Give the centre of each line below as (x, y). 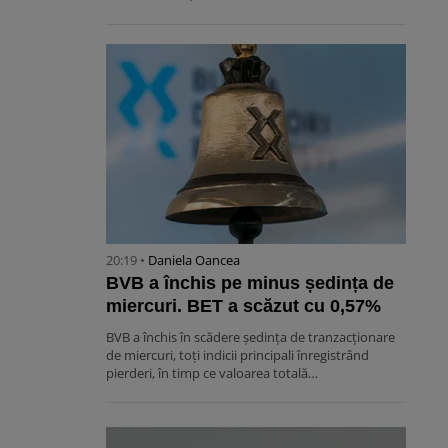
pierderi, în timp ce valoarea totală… (212, 373)
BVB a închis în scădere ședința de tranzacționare (250, 337)
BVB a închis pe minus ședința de (250, 283)
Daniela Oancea (194, 260)
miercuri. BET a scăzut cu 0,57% (243, 306)
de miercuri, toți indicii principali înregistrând (237, 355)
